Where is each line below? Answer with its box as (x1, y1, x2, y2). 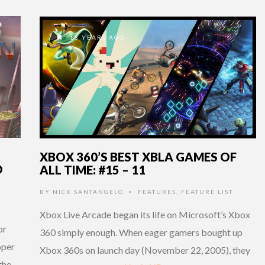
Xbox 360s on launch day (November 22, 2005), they (40, 244, 250, 256)
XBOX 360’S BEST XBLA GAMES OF (40, 149, 237, 164)
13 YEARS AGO (67, 33, 125, 41)
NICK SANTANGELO (53, 188, 124, 195)
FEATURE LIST (181, 188, 233, 195)
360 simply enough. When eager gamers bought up (40, 226, 243, 238)
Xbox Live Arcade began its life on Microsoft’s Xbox (40, 208, 250, 220)
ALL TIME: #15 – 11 (40, 162, 146, 177)
